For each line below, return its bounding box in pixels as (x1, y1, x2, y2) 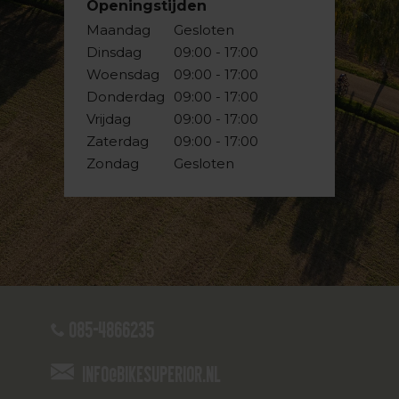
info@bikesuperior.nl (83, 362, 223, 387)
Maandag (86, 21, 151, 38)
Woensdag (86, 66, 160, 83)
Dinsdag (86, 44, 142, 61)
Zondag (86, 155, 140, 172)
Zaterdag (86, 133, 150, 150)
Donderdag (86, 88, 166, 105)
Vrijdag (86, 110, 132, 127)
